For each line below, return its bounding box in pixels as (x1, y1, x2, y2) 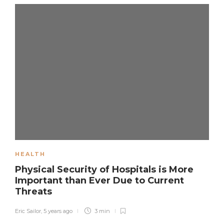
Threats (15, 185, 54, 197)
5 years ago (43, 207, 72, 214)
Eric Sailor (15, 207, 41, 214)
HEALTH (15, 150, 45, 157)
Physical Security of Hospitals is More (15, 163, 193, 175)
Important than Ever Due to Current (15, 174, 184, 186)
